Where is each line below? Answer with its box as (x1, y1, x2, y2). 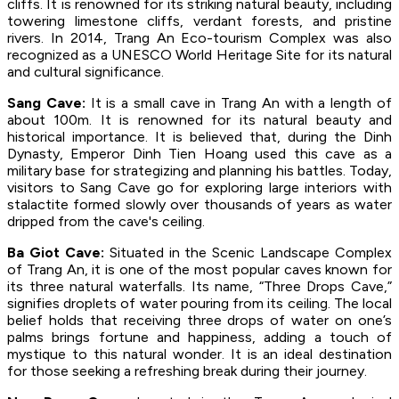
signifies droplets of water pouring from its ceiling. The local (7, 294, 392, 312)
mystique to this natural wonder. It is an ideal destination (7, 345, 392, 362)
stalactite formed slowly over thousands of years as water (7, 195, 392, 213)
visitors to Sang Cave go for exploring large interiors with (7, 178, 392, 196)
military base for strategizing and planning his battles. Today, (7, 161, 392, 179)
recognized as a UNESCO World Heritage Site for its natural (7, 45, 392, 63)
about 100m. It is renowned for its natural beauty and (7, 110, 392, 128)
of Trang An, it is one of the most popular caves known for (7, 260, 392, 278)
